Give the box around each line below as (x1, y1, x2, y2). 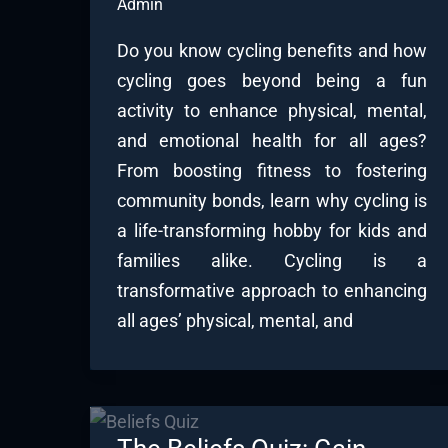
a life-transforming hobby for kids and (117, 219, 427, 241)
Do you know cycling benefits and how (117, 39, 427, 61)
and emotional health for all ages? (117, 129, 427, 151)
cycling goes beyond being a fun (117, 69, 427, 91)
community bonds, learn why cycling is (117, 189, 427, 211)
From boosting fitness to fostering (117, 159, 427, 181)
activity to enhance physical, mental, (117, 99, 427, 121)
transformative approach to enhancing (117, 279, 427, 301)
